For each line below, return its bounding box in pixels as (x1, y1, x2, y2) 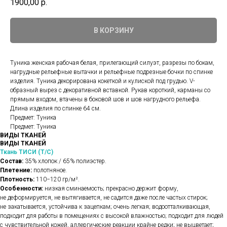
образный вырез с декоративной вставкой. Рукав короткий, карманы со (10, 87, 210, 94)
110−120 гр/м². (36, 176, 80, 183)
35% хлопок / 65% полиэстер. (23, 158, 106, 165)
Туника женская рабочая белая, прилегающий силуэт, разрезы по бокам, (10, 59, 214, 67)
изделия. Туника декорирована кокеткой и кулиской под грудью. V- (10, 78, 195, 85)
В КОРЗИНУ (93, 26, 134, 35)
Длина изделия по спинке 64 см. (10, 105, 101, 112)
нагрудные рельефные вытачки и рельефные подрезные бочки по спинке (10, 68, 213, 76)
